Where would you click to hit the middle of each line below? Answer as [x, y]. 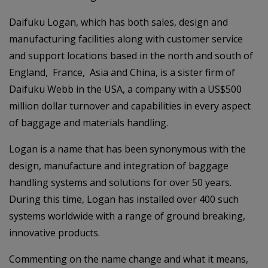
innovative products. [54, 233]
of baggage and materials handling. [89, 123]
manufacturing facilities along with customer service [126, 39]
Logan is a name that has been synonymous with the [127, 149]
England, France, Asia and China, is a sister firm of [122, 72]
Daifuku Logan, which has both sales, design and [118, 22]
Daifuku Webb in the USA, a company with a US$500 [125, 89]
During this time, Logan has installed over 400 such [124, 199]
